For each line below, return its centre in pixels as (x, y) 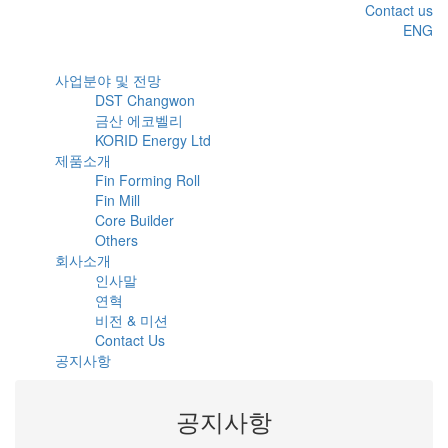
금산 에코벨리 (139, 120)
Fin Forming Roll (147, 180)
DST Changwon (145, 100)
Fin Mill (117, 200)
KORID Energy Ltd (153, 140)
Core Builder (134, 220)
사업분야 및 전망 (108, 80)
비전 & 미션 (131, 320)
